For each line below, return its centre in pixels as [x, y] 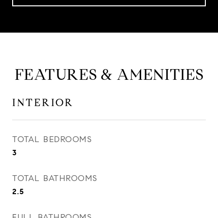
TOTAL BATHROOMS [55, 178]
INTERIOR [43, 103]
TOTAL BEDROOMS [52, 139]
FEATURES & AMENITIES [109, 74]
